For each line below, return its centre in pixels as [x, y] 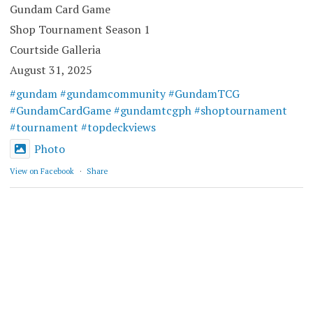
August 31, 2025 [51, 70]
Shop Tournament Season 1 [80, 30]
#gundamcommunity [112, 94]
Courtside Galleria [55, 50]
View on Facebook [42, 172]
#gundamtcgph [152, 111]
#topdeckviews [118, 128]
